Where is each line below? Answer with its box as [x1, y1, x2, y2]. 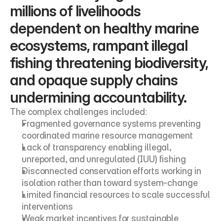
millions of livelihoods [10, 2, 141, 20]
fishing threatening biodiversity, [10, 54, 208, 72]
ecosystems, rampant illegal [10, 37, 187, 54]
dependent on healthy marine [10, 19, 199, 37]
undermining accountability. [10, 88, 186, 106]
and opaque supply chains [10, 71, 178, 89]
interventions [22, 201, 73, 212]
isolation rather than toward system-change [22, 178, 198, 188]
